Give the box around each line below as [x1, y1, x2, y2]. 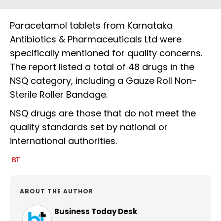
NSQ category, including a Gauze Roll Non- [10, 74, 197, 87]
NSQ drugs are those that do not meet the [10, 107, 196, 120]
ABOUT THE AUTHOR [20, 187, 93, 196]
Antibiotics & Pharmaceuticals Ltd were [10, 33, 182, 46]
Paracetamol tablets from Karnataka [10, 19, 173, 32]
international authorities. [10, 135, 119, 147]
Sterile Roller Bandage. [10, 88, 110, 101]
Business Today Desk [54, 206, 137, 217]
